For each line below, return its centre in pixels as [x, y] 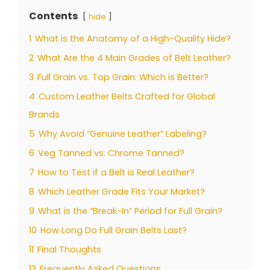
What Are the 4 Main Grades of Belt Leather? [134, 58]
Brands [44, 114]
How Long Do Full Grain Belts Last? [114, 230]
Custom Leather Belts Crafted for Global [127, 96]
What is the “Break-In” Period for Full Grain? [130, 211]
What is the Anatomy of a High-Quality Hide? [133, 38]
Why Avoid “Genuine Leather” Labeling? [123, 133]
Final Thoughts [69, 249]
